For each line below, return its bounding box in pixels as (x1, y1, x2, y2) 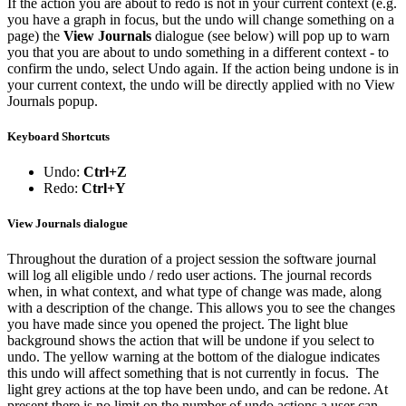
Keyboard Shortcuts (7, 129, 110, 143)
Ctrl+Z (83, 163, 127, 179)
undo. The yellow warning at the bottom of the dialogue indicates (7, 349, 380, 365)
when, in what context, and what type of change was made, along (7, 284, 382, 300)
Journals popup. (7, 92, 98, 109)
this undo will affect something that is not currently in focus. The (7, 365, 379, 382)
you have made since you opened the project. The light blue (7, 316, 348, 333)
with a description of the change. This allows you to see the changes (7, 300, 395, 316)
